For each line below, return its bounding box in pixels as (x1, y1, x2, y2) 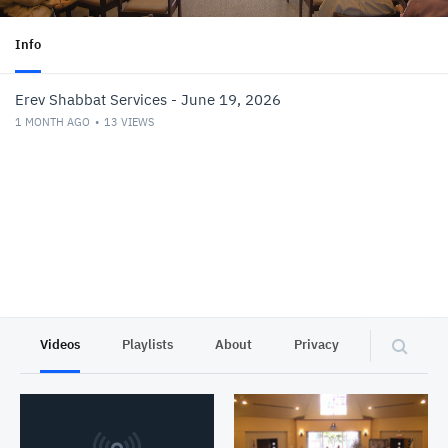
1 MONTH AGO (15, 115, 90, 129)
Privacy (294, 336, 339, 353)
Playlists (122, 336, 173, 353)
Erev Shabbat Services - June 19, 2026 (15, 90, 281, 109)
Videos (40, 336, 80, 353)
